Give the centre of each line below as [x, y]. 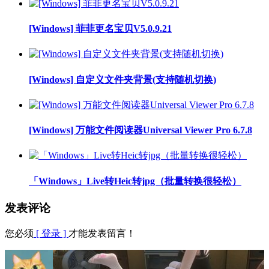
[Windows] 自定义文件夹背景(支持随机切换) [122, 79]
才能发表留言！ [102, 233]
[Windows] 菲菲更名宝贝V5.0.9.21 [100, 29]
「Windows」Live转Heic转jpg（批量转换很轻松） [135, 181]
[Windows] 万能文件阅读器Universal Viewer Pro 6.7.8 [141, 130]
